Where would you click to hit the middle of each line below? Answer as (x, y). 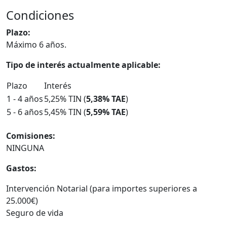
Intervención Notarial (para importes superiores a (102, 188)
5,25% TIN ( (65, 99)
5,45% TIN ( (65, 112)
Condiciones (40, 15)
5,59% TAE (106, 112)
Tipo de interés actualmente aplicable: (83, 65)
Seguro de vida (35, 213)
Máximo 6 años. (36, 44)
